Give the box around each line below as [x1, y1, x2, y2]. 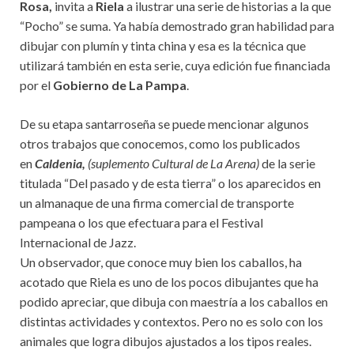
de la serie [259, 156, 315, 171]
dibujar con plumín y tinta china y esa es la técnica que [20, 38, 306, 53]
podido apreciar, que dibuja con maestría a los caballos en [20, 294, 328, 309]
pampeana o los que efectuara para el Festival [20, 215, 263, 230]
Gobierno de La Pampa [53, 77, 186, 92]
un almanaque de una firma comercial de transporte [20, 195, 294, 210]
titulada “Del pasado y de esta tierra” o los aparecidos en [20, 175, 321, 190]
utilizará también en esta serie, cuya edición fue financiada [20, 58, 330, 73]
